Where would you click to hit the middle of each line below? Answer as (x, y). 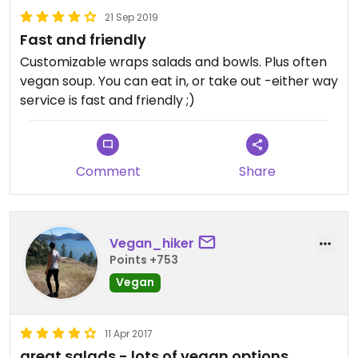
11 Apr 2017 (129, 334)
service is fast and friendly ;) (107, 101)
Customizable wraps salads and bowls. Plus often (173, 62)
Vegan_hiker (152, 243)
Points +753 (144, 259)
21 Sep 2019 (131, 18)
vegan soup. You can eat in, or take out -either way (179, 82)
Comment (108, 172)
